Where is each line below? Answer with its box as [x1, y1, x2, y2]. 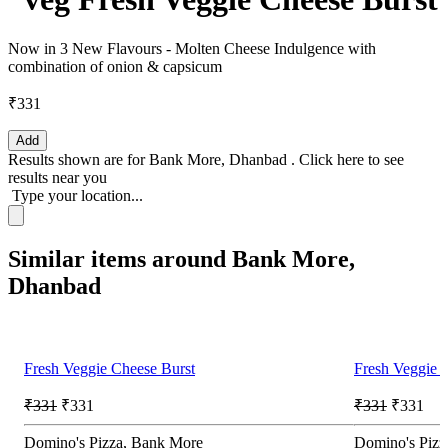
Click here [299, 150, 368, 168]
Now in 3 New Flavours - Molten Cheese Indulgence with [8, 39, 376, 57]
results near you [8, 168, 107, 186]
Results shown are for [8, 150, 149, 168]
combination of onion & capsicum [8, 57, 222, 75]
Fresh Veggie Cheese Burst [24, 359, 195, 377]
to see [368, 150, 404, 168]
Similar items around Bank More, [8, 245, 355, 272]
